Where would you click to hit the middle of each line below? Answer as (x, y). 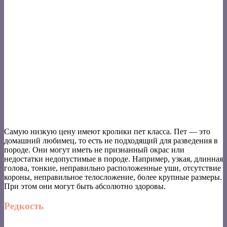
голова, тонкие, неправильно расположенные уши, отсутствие (112, 168)
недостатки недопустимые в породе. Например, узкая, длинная (113, 159)
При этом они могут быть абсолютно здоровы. (85, 186)
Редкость (24, 206)
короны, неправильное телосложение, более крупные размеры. (113, 177)
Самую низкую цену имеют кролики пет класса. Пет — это (107, 131)
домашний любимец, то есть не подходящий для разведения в (111, 140)
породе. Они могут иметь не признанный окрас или (94, 149)
